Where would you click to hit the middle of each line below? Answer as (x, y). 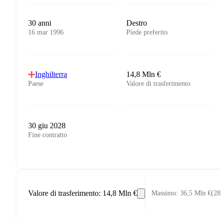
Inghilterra (51, 74)
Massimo (164, 193)
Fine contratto (48, 135)
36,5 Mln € (196, 193)
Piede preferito (147, 32)
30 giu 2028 (47, 126)
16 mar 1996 (46, 32)
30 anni (40, 23)
